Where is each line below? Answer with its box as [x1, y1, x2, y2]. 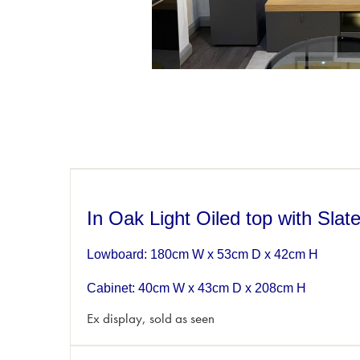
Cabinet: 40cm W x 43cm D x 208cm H [87, 281, 306, 296]
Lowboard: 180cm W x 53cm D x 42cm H [87, 247, 318, 262]
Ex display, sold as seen [87, 309, 215, 327]
